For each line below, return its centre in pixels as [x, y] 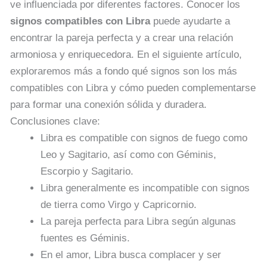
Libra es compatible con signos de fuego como [144, 138]
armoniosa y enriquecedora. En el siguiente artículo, [126, 54]
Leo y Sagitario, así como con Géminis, [128, 154]
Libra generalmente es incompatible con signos [145, 188]
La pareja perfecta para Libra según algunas [138, 221]
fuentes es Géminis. [85, 238]
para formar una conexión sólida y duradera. [108, 104]
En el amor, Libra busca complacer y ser [131, 254]
